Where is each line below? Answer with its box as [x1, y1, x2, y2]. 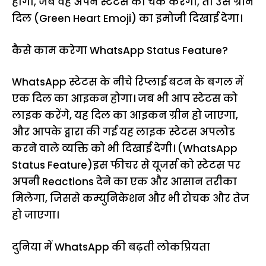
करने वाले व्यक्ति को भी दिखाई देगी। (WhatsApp [12, 141, 237, 156]
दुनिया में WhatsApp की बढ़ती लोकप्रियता [12, 239, 210, 254]
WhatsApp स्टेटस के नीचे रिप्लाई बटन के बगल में [12, 75, 243, 89]
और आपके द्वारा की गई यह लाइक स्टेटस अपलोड [12, 125, 235, 139]
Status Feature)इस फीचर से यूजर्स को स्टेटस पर [12, 158, 240, 172]
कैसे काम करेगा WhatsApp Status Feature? [12, 43, 228, 58]
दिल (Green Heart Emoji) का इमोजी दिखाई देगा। [12, 11, 242, 26]
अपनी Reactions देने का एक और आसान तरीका [12, 175, 237, 189]
